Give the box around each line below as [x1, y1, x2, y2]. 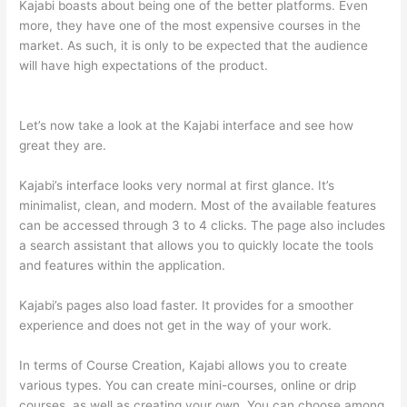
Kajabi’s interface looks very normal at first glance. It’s [19, 177, 335, 193]
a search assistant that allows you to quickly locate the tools [19, 237, 374, 253]
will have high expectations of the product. [19, 58, 273, 74]
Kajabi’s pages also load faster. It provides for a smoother [19, 297, 354, 313]
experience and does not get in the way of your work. [19, 317, 333, 333]
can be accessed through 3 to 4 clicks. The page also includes [19, 217, 386, 233]
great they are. [19, 138, 107, 154]
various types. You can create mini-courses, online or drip [19, 377, 357, 392]
